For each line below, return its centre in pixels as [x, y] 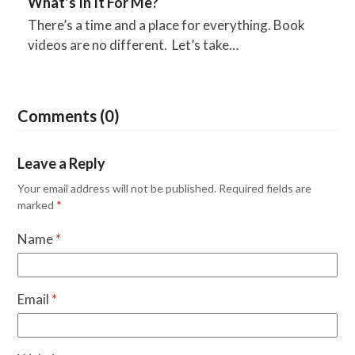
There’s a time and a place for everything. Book [166, 25]
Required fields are [265, 188]
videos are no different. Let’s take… [133, 44]
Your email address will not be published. [117, 188]
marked [37, 204]
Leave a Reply [62, 163]
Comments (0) [69, 115]
